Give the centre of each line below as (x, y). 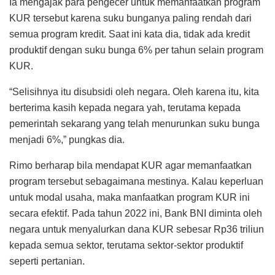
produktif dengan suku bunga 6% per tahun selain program (136, 50)
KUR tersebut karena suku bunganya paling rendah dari (130, 18)
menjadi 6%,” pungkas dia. (67, 139)
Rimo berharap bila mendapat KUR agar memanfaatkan (130, 165)
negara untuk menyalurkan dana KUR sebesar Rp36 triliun (137, 229)
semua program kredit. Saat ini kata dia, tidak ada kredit (130, 34)
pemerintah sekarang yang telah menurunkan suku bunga (134, 123)
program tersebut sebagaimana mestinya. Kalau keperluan (136, 181)
